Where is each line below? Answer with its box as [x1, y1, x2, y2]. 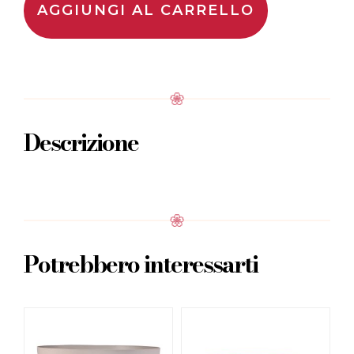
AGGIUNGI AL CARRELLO [37, 2, 254, 20]
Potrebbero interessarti [24, 246, 258, 283]
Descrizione [24, 124, 138, 161]
